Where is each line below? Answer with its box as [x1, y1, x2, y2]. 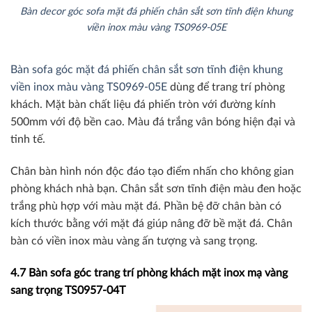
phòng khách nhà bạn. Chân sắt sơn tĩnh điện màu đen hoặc [10, 183, 302, 195]
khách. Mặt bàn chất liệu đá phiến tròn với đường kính [10, 99, 276, 111]
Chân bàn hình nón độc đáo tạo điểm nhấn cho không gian [10, 166, 294, 178]
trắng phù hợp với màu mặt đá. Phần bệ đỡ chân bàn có [10, 201, 281, 212]
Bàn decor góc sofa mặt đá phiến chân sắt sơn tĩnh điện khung [19, 6, 292, 17]
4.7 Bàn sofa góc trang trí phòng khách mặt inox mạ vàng [10, 267, 288, 279]
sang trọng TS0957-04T [10, 284, 125, 296]
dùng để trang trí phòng [167, 81, 285, 93]
